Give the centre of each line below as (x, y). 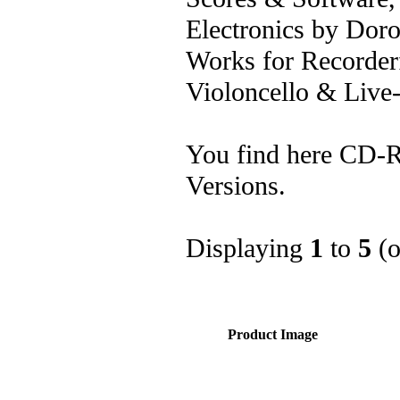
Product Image (273, 334)
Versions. (236, 185)
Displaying (248, 248)
